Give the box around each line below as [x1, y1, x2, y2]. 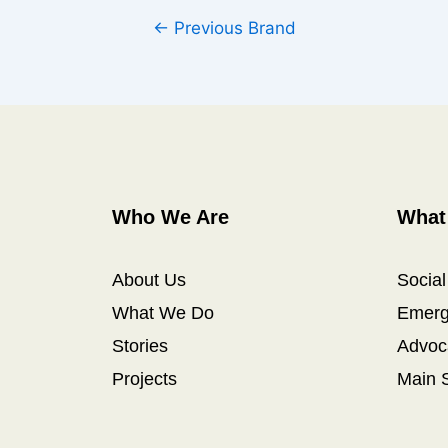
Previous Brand [168, 17, 296, 39]
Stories [112, 336, 168, 357]
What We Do [112, 303, 214, 324]
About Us [112, 270, 186, 291]
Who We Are [112, 206, 229, 229]
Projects [112, 369, 177, 390]
